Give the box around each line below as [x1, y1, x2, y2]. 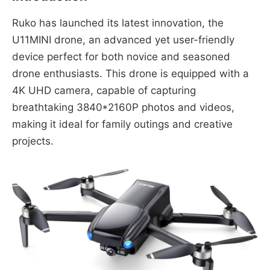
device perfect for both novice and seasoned [12, 51, 230, 63]
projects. [12, 135, 54, 148]
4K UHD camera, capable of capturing [12, 84, 196, 97]
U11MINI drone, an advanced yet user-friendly [12, 34, 234, 46]
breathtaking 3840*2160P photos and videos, [12, 101, 234, 114]
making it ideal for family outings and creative [12, 118, 233, 131]
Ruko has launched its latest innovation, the [12, 17, 224, 30]
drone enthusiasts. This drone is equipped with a [12, 67, 249, 80]
